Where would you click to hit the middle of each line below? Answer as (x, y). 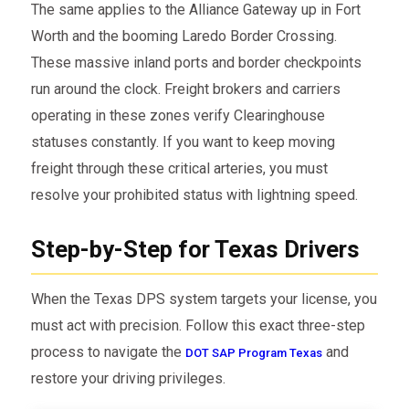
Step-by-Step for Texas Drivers (195, 249)
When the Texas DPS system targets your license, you (204, 299)
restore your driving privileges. (128, 379)
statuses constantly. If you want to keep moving (183, 142)
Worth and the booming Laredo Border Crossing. (184, 36)
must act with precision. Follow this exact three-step (198, 326)
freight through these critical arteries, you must (179, 168)
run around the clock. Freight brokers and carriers (185, 89)
